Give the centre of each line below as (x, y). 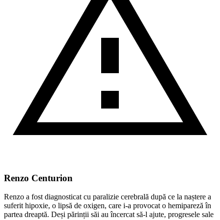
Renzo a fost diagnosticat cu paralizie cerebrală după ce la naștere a (108, 197)
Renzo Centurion (38, 178)
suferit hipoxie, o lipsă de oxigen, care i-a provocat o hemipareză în (108, 206)
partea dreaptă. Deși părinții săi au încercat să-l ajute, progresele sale (109, 215)
